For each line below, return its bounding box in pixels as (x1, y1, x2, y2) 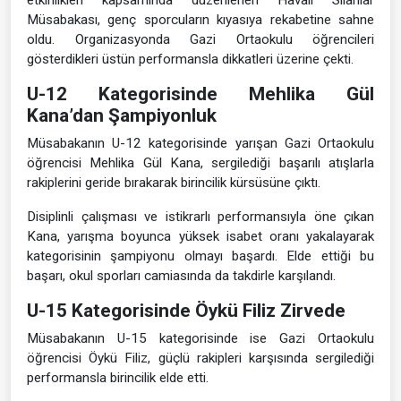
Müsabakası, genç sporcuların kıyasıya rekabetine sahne (27, 12, 374, 28)
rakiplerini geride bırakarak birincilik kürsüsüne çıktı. (27, 175, 320, 191)
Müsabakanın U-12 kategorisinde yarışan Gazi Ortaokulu (27, 135, 374, 151)
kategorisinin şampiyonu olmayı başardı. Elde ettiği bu (27, 248, 374, 264)
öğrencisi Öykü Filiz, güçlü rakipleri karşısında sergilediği (27, 350, 374, 366)
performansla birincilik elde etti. (27, 370, 209, 386)
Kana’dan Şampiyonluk (27, 105, 217, 126)
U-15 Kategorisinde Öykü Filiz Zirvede (27, 300, 346, 321)
